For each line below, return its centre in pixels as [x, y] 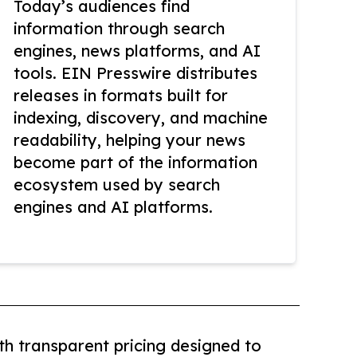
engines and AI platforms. [113, 207]
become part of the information [135, 163]
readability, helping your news [129, 140]
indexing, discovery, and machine [141, 118]
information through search [119, 29]
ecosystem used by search [117, 185]
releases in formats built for [121, 96]
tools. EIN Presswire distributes [135, 73]
